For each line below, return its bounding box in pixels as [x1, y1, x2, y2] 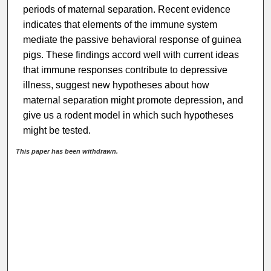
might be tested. [22, 125, 91, 135]
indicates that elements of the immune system [22, 19, 217, 30]
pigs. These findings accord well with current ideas [22, 49, 239, 60]
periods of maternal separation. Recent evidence [22, 4, 230, 15]
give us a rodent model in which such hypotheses [22, 109, 233, 120]
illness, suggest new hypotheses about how [22, 79, 209, 90]
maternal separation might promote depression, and [22, 94, 243, 105]
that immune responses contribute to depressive [22, 64, 227, 75]
